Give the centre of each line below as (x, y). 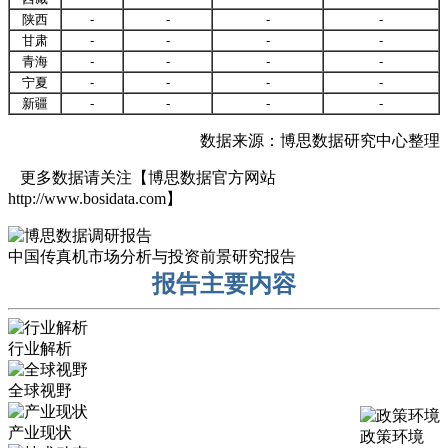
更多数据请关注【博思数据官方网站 (142, 177)
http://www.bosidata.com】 (95, 198)
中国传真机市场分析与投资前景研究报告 (152, 256)
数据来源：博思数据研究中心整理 (320, 140)
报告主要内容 (224, 283)
